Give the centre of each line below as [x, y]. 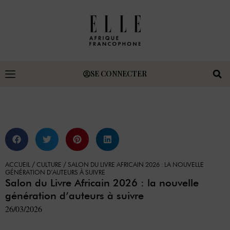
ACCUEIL [18, 165]
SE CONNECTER [119, 73]
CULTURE [49, 165]
